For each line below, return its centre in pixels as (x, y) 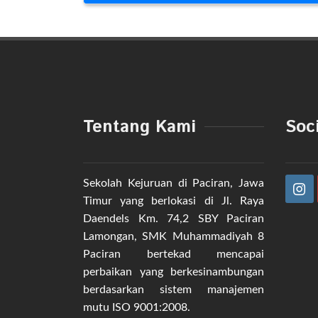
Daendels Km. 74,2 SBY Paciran (174, 218)
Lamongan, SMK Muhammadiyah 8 (174, 236)
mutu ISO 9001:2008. (137, 307)
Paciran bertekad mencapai (174, 254)
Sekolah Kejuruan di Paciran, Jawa (174, 183)
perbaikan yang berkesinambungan (174, 272)
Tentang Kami (139, 127)
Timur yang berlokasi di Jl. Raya (174, 201)
